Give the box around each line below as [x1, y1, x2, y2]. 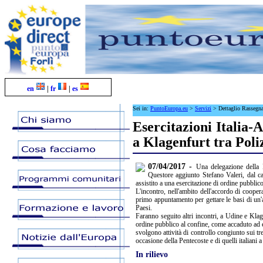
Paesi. [136, 203, 152, 212]
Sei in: [133, 104, 150, 112]
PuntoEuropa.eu [150, 104, 188, 112]
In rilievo [136, 249, 168, 259]
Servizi [195, 104, 211, 112]
